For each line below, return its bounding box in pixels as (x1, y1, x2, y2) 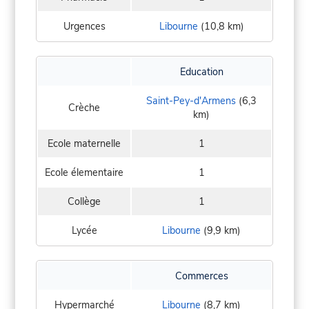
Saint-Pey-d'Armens (146, 93, 236, 108)
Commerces (175, 268, 228, 283)
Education (179, 64, 223, 79)
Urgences (63, 19, 106, 33)
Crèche (68, 100, 100, 114)
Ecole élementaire (45, 165, 123, 179)
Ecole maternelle (48, 136, 121, 150)
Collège (68, 194, 101, 208)
